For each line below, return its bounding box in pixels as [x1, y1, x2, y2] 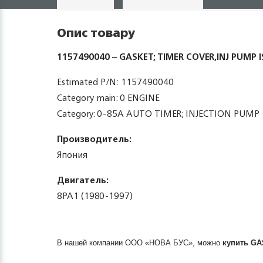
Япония [57, 147, 87, 163]
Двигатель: [57, 172, 109, 188]
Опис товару [57, 22, 135, 43]
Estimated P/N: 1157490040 [57, 74, 174, 90]
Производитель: [57, 131, 131, 147]
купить [222, 238, 251, 247]
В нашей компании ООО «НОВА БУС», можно [57, 238, 222, 247]
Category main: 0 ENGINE [57, 90, 160, 106]
